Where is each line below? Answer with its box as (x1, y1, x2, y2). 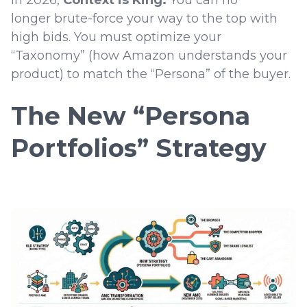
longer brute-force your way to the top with (11, 11, 278, 27)
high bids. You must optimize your (11, 29, 221, 45)
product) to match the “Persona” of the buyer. (11, 66, 294, 82)
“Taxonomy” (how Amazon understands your (11, 48, 287, 64)
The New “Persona (11, 101, 250, 132)
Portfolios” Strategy (11, 133, 267, 164)
